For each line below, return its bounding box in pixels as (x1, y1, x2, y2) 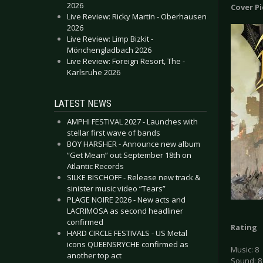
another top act (67, 250, 122, 261)
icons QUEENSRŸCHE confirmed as (67, 239, 188, 249)
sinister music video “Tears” (67, 183, 166, 194)
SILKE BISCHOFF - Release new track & (67, 172, 200, 183)
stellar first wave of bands (67, 127, 160, 138)
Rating (231, 222, 257, 233)
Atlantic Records (67, 161, 124, 171)
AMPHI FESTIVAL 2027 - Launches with (67, 116, 198, 127)
